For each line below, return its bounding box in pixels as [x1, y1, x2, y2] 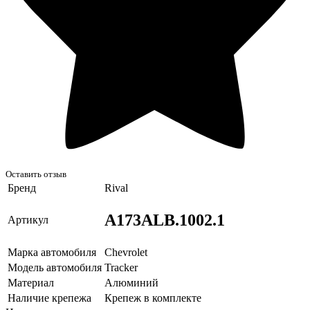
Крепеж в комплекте [104, 291, 201, 304]
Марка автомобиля [8, 246, 96, 258]
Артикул [8, 213, 48, 226]
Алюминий [104, 276, 158, 289]
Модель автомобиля [8, 261, 102, 273]
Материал [8, 276, 54, 289]
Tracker [104, 261, 138, 273]
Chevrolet [104, 246, 147, 258]
